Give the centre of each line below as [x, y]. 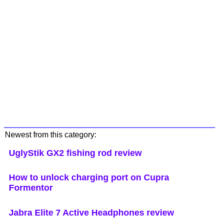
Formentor [31, 188]
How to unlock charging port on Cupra [89, 178]
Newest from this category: [51, 135]
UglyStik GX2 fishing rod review [75, 153]
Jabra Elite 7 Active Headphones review [91, 213]
